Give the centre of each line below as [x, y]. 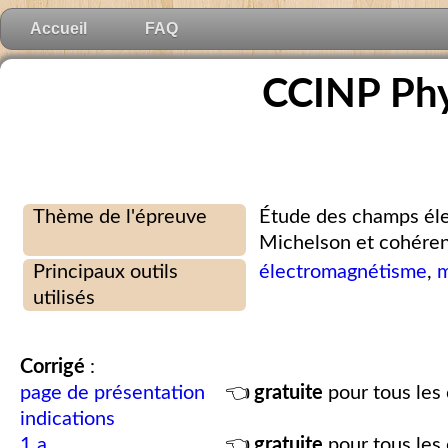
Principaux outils [106, 272]
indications [67, 419]
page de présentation [112, 393]
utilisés [64, 298]
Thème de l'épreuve [120, 217]
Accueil [58, 29]
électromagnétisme [343, 272]
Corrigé [52, 367]
